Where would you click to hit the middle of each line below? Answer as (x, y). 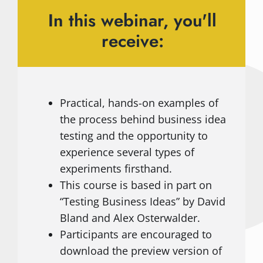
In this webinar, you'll (132, 21)
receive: (132, 41)
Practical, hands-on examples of (139, 103)
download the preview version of (141, 251)
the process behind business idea (143, 119)
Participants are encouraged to (136, 235)
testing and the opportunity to (134, 136)
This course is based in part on (136, 185)
